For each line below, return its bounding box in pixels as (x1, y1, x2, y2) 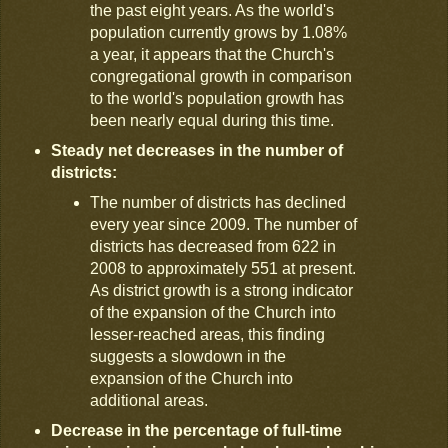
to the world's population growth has (90, 89, 345, 107)
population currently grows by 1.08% (90, 23, 348, 41)
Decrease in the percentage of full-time (50, 421, 342, 439)
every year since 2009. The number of (90, 215, 358, 233)
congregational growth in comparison (90, 67, 353, 85)
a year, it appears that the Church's (90, 45, 335, 63)
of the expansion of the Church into (90, 303, 337, 321)
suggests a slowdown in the (90, 347, 287, 365)
